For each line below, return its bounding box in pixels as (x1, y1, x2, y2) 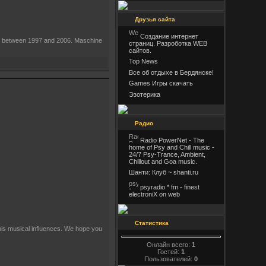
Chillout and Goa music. (129, 158, 197, 165)
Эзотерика (129, 90, 160, 98)
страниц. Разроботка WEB (129, 40, 207, 47)
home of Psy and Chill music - (129, 144, 214, 151)
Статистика (135, 220, 169, 226)
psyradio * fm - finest (138, 183, 199, 191)
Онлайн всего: (147, 240, 192, 248)
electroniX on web (129, 190, 180, 198)
